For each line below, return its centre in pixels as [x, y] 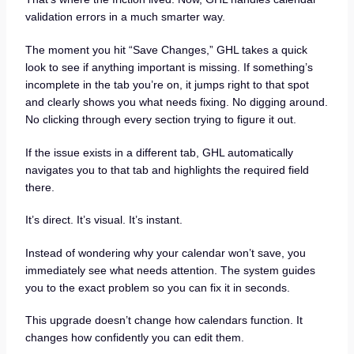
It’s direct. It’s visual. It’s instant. [104, 220]
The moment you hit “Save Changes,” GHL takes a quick [166, 50]
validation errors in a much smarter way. [125, 17]
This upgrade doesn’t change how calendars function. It [164, 320]
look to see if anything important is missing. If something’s [169, 68]
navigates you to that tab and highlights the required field [167, 169]
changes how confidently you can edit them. [134, 338]
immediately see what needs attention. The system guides [170, 270]
